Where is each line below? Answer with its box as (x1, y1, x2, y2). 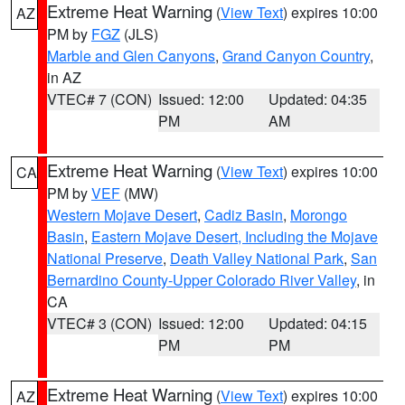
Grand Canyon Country (222, 45, 370, 66)
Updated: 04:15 (268, 313, 368, 334)
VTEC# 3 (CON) (47, 313, 152, 334)
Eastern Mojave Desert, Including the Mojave (91, 226, 378, 247)
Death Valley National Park (170, 248, 344, 268)
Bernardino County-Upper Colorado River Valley (47, 269, 356, 290)
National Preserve (47, 248, 163, 268)
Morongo (290, 204, 347, 225)
